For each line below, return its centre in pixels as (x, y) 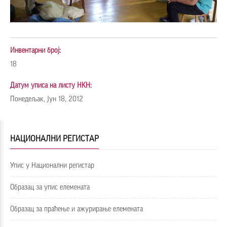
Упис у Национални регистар (52, 165)
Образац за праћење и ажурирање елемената (77, 209)
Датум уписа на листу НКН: (52, 85)
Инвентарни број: (36, 50)
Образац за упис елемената (50, 187)
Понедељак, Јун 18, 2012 (47, 99)
